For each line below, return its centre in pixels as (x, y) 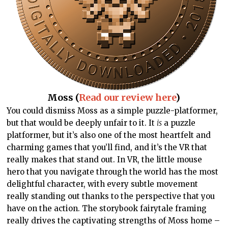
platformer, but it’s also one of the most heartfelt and (109, 135)
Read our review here (127, 98)
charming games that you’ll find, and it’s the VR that (107, 148)
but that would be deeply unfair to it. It (82, 123)
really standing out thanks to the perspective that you (111, 196)
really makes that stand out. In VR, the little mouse (105, 160)
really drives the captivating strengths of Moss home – (113, 221)
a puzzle (179, 123)
